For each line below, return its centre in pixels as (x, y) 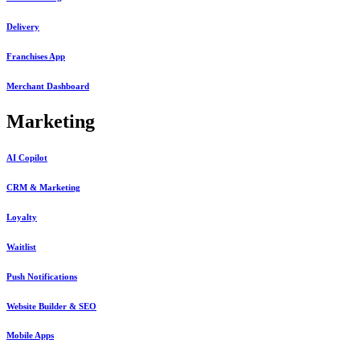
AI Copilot (27, 157)
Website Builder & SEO (51, 306)
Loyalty (22, 217)
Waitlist (21, 246)
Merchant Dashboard (48, 86)
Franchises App (36, 56)
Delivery (23, 26)
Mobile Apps (30, 335)
